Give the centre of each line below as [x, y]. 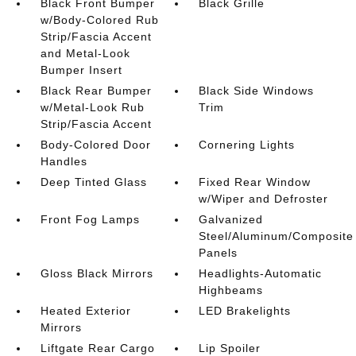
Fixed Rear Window [255, 182]
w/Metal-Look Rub [92, 107]
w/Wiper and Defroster [264, 199]
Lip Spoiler [230, 348]
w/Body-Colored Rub [99, 20]
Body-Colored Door [95, 145]
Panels [219, 253]
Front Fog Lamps [90, 219]
